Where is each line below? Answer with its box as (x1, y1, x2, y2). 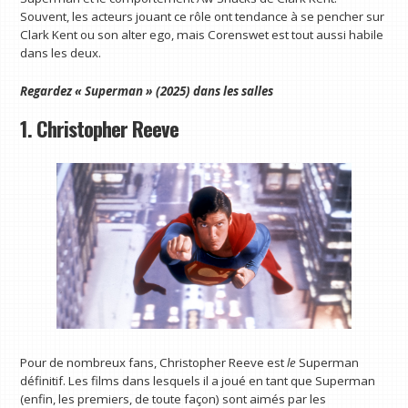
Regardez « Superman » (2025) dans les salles (20, 82, 274, 99)
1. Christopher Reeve (20, 113, 179, 145)
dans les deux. (20, 44, 102, 61)
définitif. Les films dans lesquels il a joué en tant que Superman (20, 372, 376, 389)
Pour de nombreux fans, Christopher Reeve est (20, 353, 288, 371)
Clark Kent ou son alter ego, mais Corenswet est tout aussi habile (20, 25, 384, 43)
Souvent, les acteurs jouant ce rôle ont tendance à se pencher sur (20, 7, 385, 25)
